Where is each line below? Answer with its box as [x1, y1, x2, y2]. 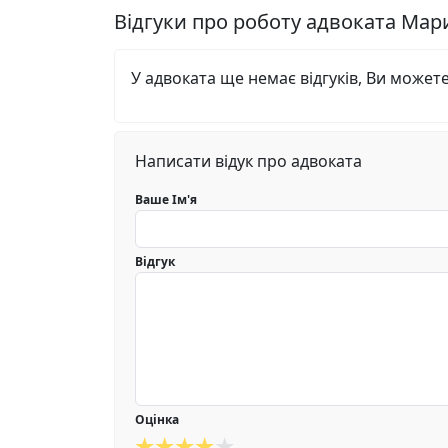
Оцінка [135, 411, 179, 428]
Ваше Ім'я [135, 191, 197, 208]
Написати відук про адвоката [135, 150, 362, 172]
